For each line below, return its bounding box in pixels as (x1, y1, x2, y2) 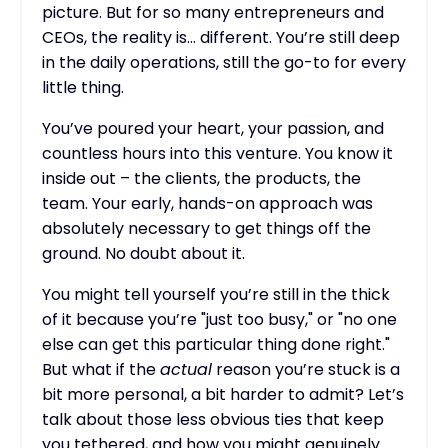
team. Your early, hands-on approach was (42, 191, 373, 215)
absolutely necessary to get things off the (42, 216, 371, 240)
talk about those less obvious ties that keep (42, 407, 384, 431)
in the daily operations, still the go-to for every (42, 50, 406, 74)
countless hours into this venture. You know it (42, 141, 393, 165)
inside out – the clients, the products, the (42, 166, 361, 190)
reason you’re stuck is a (212, 357, 400, 381)
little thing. (42, 75, 124, 99)
